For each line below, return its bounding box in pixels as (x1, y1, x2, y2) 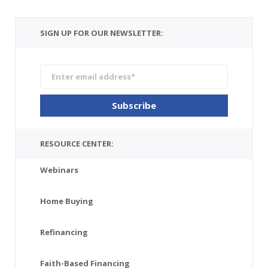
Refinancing (40, 226, 88, 237)
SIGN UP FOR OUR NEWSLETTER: (40, 28, 163, 38)
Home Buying (40, 195, 93, 206)
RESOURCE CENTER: (40, 138, 114, 149)
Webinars (40, 164, 78, 175)
